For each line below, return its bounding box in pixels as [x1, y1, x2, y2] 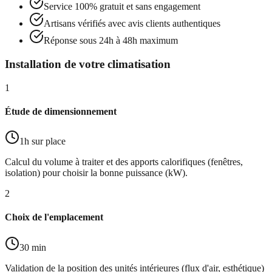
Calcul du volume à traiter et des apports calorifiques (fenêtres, [5, 157, 243, 168]
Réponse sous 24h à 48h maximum [44, 35, 178, 46]
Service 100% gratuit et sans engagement [44, 1, 200, 12]
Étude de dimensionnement [5, 106, 117, 117]
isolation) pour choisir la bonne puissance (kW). [5, 168, 188, 178]
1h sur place [19, 136, 66, 147]
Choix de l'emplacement [5, 212, 103, 223]
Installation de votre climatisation [5, 57, 171, 70]
